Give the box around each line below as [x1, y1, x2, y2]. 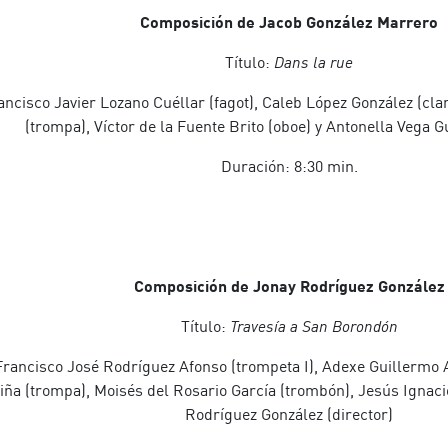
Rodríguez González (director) [185, 404, 393, 424]
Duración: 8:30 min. [220, 156, 358, 176]
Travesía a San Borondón [229, 316, 398, 336]
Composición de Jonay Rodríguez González [133, 276, 445, 295]
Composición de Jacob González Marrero [140, 12, 438, 31]
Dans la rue [274, 52, 353, 72]
